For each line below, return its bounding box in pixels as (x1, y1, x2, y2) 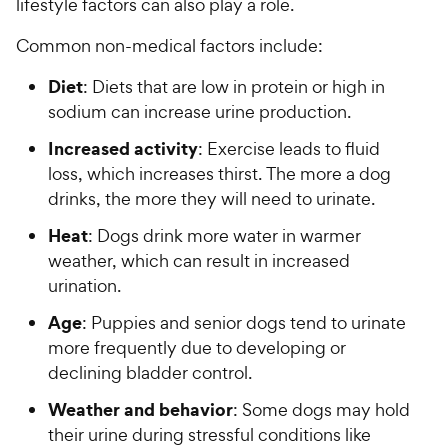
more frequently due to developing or (48, 336, 346, 360)
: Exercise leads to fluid (198, 137, 380, 161)
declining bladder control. (48, 361, 252, 385)
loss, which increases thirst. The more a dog (48, 162, 391, 186)
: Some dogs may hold (233, 398, 410, 422)
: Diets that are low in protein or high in (83, 75, 385, 99)
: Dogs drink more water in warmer (88, 224, 361, 248)
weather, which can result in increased (48, 249, 350, 273)
